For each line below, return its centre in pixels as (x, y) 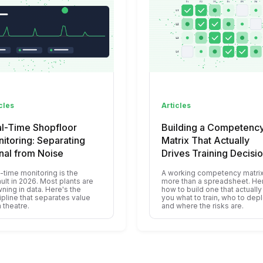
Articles (176, 105)
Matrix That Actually (205, 140)
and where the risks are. (203, 205)
